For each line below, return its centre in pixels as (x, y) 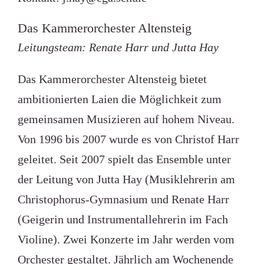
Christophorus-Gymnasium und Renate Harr (123, 199)
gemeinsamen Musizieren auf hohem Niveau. (126, 119)
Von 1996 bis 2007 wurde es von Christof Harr (128, 139)
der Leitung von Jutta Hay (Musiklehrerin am (126, 179)
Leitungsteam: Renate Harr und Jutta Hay (118, 47)
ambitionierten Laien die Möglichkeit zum (119, 99)
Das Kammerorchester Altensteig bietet (112, 79)
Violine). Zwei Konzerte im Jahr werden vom (126, 239)
